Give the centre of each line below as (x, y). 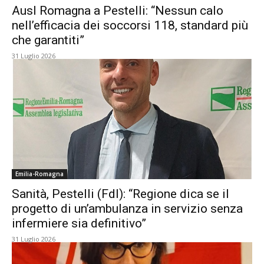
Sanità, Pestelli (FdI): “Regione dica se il (121, 194)
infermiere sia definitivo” (79, 223)
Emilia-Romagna (39, 174)
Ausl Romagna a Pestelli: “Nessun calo (118, 11)
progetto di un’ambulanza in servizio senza (127, 209)
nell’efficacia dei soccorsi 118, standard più (130, 25)
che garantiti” (48, 40)
